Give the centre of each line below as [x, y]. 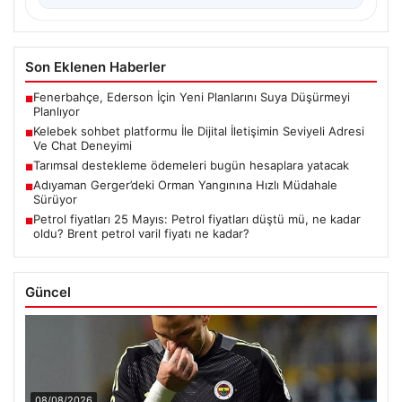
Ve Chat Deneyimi [83, 145]
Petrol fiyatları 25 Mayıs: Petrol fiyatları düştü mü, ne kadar [197, 218]
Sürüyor [55, 199]
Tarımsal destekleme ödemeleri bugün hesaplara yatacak [191, 165]
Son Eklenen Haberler [96, 66]
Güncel [48, 292]
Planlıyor [57, 111]
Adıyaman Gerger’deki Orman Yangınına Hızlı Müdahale [185, 184]
